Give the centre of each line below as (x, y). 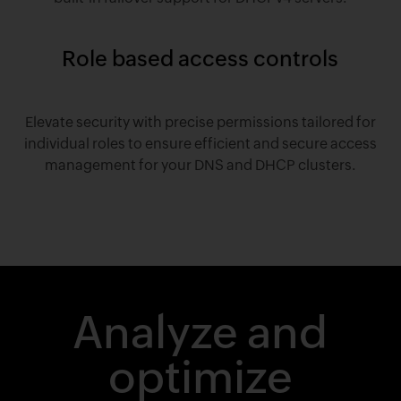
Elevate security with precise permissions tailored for (200, 122)
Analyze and (200, 332)
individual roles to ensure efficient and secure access (200, 143)
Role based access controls (200, 58)
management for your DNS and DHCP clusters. (200, 165)
